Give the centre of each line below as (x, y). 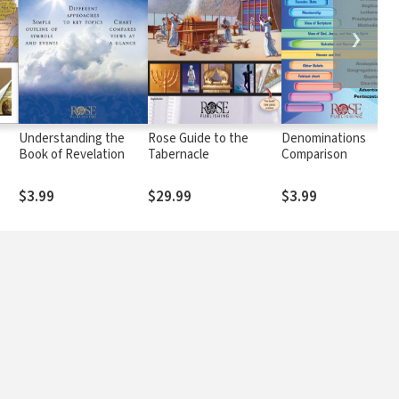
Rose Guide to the (199, 138)
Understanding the (71, 138)
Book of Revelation (71, 154)
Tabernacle (179, 154)
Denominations (324, 138)
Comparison (315, 154)
